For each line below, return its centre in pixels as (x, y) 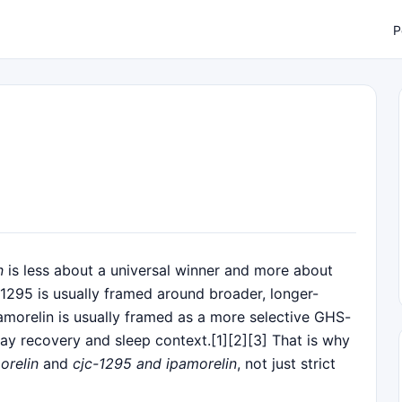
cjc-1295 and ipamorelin (155, 363)
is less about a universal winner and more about (168, 270)
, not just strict (286, 363)
